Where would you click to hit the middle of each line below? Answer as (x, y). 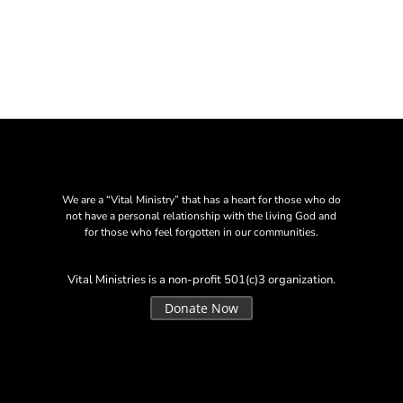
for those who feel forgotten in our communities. (201, 232)
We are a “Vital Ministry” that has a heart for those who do (201, 199)
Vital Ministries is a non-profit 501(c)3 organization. (201, 280)
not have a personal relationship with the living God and (201, 215)
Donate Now (201, 309)
